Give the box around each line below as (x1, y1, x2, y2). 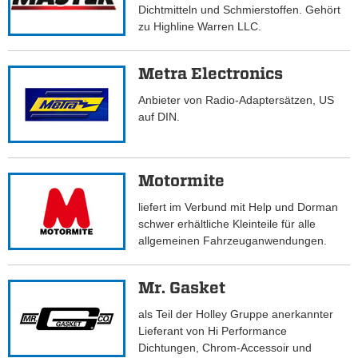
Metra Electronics (138, 64, 284, 84)
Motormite (138, 171, 225, 191)
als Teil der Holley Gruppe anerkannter (138, 308, 334, 321)
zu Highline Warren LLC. (138, 20, 268, 34)
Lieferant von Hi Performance (138, 324, 288, 338)
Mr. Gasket (138, 278, 226, 298)
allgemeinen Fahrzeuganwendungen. (138, 234, 328, 248)
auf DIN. (138, 110, 181, 124)
